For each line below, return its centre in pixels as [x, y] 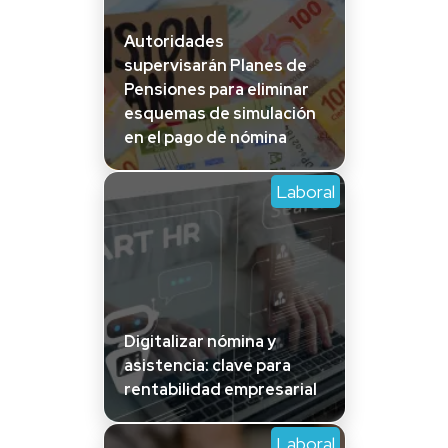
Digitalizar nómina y [199, 341]
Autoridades [173, 41]
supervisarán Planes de [215, 65]
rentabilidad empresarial [220, 389]
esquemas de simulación [219, 113]
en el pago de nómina [205, 137]
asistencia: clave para [207, 365]
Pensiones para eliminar [216, 89]
